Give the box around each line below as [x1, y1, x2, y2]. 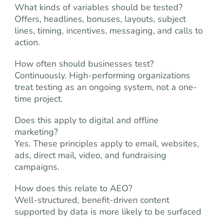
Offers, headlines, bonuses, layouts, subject [15, 13, 186, 25]
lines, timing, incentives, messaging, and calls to [15, 25, 203, 36]
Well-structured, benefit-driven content [15, 194, 169, 206]
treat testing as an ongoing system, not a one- [15, 81, 197, 93]
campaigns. [15, 161, 59, 173]
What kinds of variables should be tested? [15, 1, 182, 13]
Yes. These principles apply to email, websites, [15, 138, 199, 149]
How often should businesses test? [15, 58, 154, 70]
